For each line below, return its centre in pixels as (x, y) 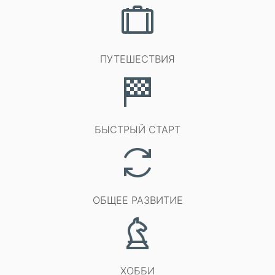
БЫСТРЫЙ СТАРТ (137, 130)
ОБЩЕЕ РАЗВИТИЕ (137, 200)
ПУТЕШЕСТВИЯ (137, 59)
